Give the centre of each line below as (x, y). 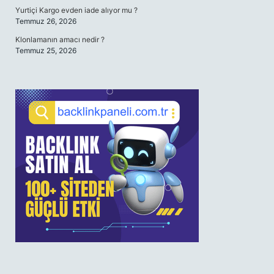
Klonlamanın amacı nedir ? (60, 39)
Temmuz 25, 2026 (46, 50)
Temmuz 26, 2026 (46, 21)
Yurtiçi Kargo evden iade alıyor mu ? (76, 10)
